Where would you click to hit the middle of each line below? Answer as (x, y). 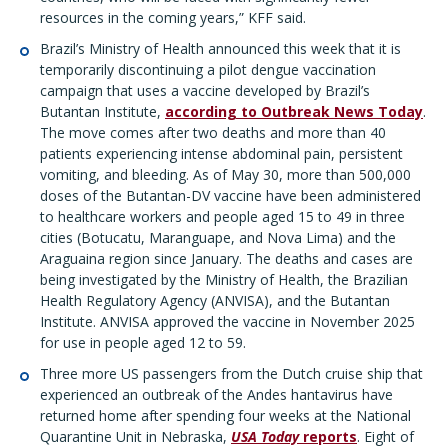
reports (328, 436)
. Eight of (385, 436)
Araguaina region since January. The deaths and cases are (226, 258)
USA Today (265, 436)
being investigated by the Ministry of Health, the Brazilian (224, 279)
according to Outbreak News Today (294, 111)
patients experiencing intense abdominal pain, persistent (221, 153)
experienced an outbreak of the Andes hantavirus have (216, 394)
